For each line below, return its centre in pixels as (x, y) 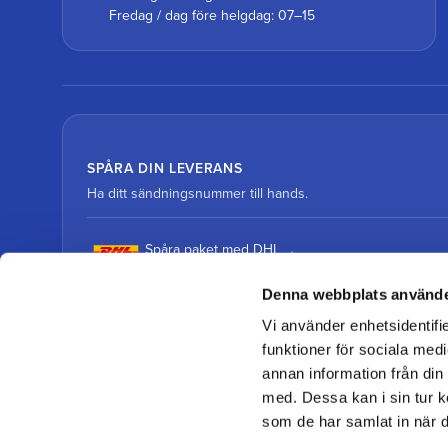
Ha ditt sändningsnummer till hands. (197, 193)
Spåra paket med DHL (212, 249)
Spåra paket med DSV (212, 310)
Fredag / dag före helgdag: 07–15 (212, 15)
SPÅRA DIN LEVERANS (165, 168)
